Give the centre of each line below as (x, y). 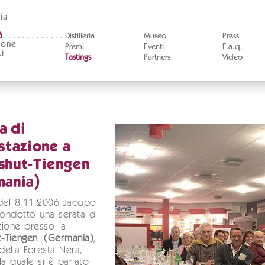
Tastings (78, 57)
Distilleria (80, 36)
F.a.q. (232, 47)
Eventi (153, 47)
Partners (157, 57)
